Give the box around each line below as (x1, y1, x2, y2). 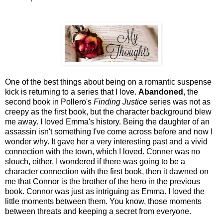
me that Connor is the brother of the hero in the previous (5, 177, 200, 186)
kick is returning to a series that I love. (5, 88, 138, 97)
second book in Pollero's (5, 98, 94, 107)
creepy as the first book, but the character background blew (5, 108, 212, 116)
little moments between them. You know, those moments (5, 197, 202, 206)
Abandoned (138, 88, 183, 97)
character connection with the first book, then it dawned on (5, 167, 209, 176)
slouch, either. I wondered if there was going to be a (5, 157, 185, 166)
